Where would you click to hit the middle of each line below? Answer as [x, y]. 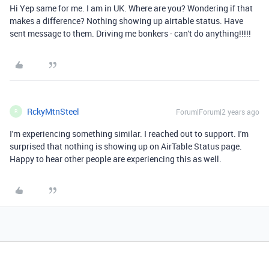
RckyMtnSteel [53, 111]
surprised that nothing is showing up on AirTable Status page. [126, 146]
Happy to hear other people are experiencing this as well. [116, 159]
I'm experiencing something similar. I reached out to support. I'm [129, 133]
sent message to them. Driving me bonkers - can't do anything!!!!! [130, 33]
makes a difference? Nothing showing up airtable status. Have [126, 20]
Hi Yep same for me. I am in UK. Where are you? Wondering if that [131, 8]
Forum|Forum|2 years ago [218, 111]
